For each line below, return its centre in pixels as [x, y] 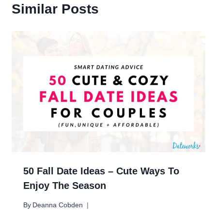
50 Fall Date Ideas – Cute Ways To [101, 171]
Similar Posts [55, 9]
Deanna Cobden [58, 205]
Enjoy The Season [66, 185]
